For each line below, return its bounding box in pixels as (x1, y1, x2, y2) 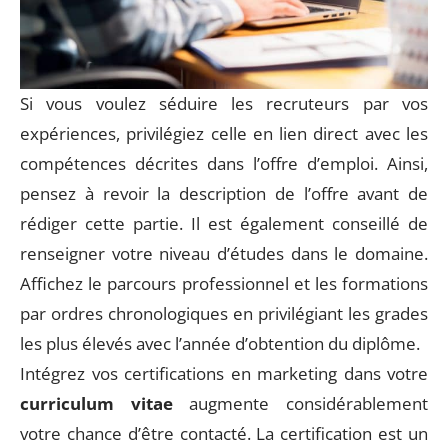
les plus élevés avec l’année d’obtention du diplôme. (20, 331, 420, 355)
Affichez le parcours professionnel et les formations (20, 271, 428, 295)
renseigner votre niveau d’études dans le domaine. (20, 241, 428, 265)
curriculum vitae (20, 391, 173, 415)
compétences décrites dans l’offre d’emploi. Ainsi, (20, 151, 428, 175)
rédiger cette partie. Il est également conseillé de (20, 211, 428, 235)
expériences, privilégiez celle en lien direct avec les (20, 121, 428, 145)
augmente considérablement (172, 391, 429, 415)
